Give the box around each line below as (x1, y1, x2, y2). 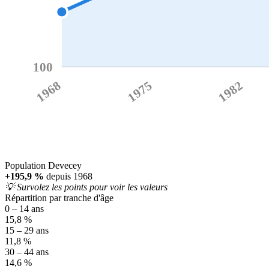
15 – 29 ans (5, 225, 49, 236)
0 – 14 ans (5, 204, 44, 214)
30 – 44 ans (5, 247, 49, 258)
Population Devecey (5, 160, 82, 171)
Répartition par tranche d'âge (5, 193, 113, 204)
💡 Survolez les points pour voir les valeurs (5, 182, 168, 193)
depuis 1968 (44, 171, 92, 182)
